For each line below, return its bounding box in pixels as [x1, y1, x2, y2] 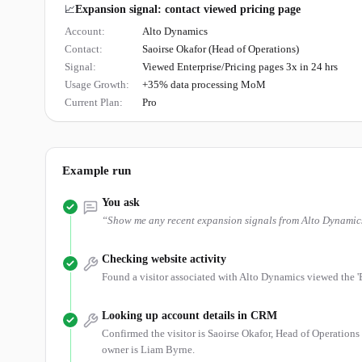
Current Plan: [65, 96, 123, 108]
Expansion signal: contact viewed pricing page [75, 3, 301, 15]
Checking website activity [102, 253, 226, 265]
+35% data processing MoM [142, 78, 266, 90]
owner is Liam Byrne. [102, 343, 195, 356]
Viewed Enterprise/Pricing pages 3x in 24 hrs [142, 61, 338, 73]
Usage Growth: [65, 78, 129, 90]
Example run [62, 164, 131, 177]
